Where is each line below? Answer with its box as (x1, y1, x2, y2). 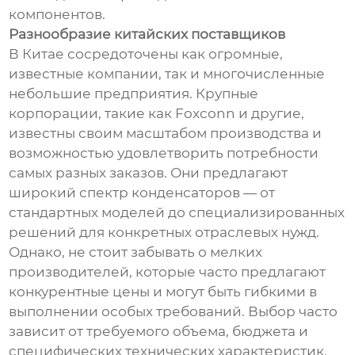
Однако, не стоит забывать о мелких (9, 244, 263, 261)
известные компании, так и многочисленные (9, 66, 326, 82)
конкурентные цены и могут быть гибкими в (9, 284, 318, 300)
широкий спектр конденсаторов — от (9, 185, 276, 201)
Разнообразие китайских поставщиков (9, 26, 286, 43)
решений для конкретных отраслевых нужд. (9, 224, 320, 241)
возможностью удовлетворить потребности (9, 145, 319, 162)
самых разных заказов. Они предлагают (9, 165, 288, 181)
